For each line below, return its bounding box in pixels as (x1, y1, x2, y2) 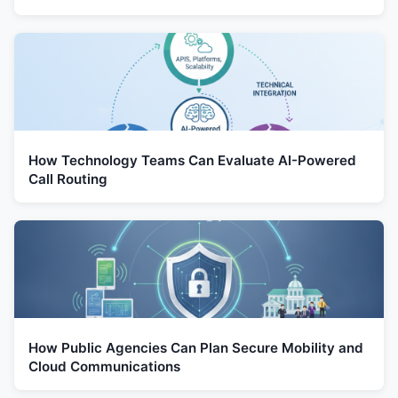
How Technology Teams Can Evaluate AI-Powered (28, 151, 356, 169)
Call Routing (28, 170, 107, 187)
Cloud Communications (28, 357, 180, 375)
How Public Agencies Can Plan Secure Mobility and (28, 338, 363, 356)
